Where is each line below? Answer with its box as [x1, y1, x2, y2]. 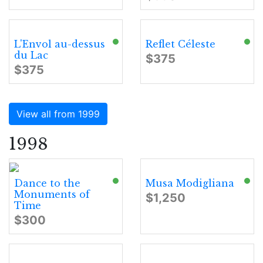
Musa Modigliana [146, 177, 234, 189]
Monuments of [14, 188, 90, 200]
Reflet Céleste [146, 38, 215, 50]
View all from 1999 [16, 108, 100, 120]
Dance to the [14, 177, 80, 189]
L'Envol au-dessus [14, 38, 105, 50]
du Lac [14, 49, 48, 61]
